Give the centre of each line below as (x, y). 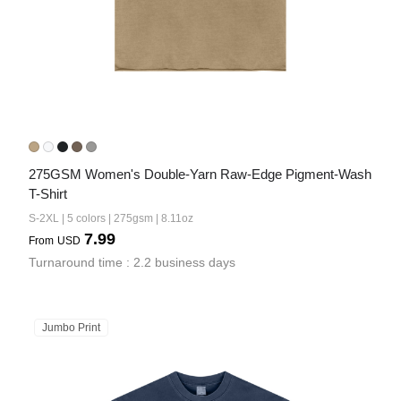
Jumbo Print (71, 328)
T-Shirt (48, 194)
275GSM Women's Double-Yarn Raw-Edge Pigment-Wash (200, 174)
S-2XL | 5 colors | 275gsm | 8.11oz (111, 218)
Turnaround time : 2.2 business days (132, 262)
